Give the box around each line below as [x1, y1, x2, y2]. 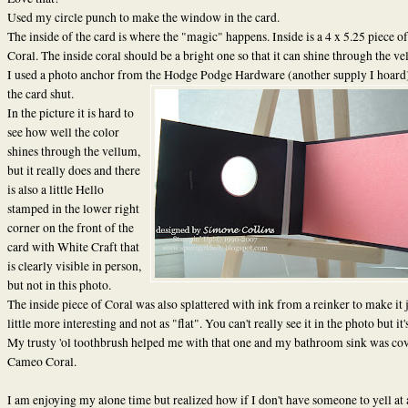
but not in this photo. [6, 276, 111, 293]
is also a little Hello [6, 180, 104, 198]
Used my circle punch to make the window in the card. [6, 8, 280, 25]
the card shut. [6, 85, 74, 102]
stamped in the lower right [6, 199, 139, 217]
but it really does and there [6, 161, 140, 178]
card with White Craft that [6, 238, 139, 255]
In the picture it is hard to [6, 104, 134, 121]
